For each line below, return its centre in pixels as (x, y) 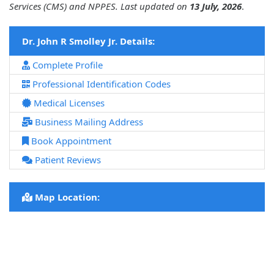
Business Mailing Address (88, 122)
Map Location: (66, 197)
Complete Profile (66, 65)
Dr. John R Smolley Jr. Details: (88, 41)
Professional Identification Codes (100, 84)
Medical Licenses (68, 103)
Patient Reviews (67, 160)
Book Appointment (70, 141)
